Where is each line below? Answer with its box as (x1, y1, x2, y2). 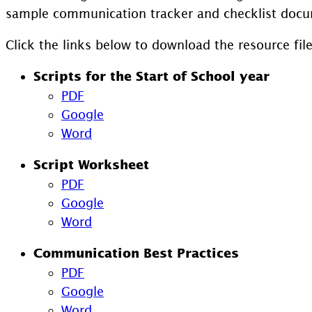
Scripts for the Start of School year (33, 68, 270, 84)
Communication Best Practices (33, 245, 239, 261)
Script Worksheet (33, 157, 149, 173)
